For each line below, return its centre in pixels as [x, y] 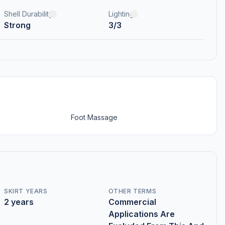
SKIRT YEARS [26, 191]
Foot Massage [94, 118]
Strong [17, 25]
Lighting [121, 14]
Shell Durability [28, 14]
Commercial [132, 202]
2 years [19, 202]
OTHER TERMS [132, 191]
